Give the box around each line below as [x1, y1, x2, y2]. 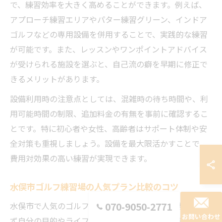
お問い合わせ [182, 212, 221, 221]
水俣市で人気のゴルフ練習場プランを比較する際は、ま [10, 200, 208, 212]
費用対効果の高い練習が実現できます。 [10, 152, 152, 164]
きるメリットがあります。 [10, 73, 104, 85]
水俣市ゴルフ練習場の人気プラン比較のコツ [10, 180, 178, 193]
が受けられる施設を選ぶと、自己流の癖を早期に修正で [10, 58, 208, 70]
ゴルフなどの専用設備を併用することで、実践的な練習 [10, 28, 208, 40]
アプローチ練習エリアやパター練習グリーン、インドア [10, 13, 207, 25]
